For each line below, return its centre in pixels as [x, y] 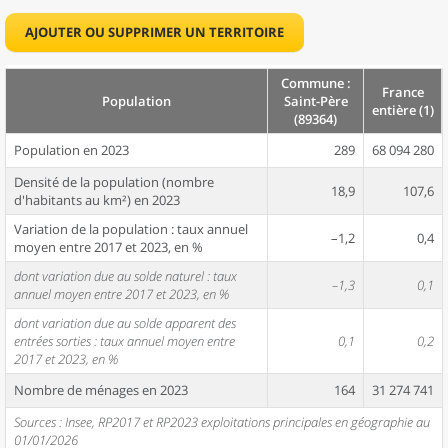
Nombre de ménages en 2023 [101, 390]
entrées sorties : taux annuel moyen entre [124, 341]
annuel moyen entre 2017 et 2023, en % [121, 294]
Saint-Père [315, 101]
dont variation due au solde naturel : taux [125, 276]
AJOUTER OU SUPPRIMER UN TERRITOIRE [154, 32]
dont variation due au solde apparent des [125, 323]
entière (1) [402, 110]
